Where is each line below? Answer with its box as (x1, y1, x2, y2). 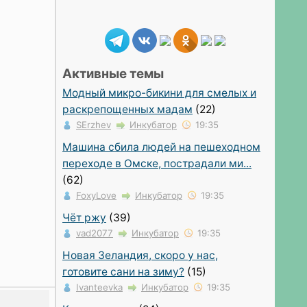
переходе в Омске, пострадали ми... (62, 156, 251, 170)
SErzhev (76, 119, 111, 130)
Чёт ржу (62, 210, 106, 224)
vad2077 (76, 227, 113, 238)
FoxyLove (76, 189, 116, 201)
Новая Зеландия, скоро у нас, (62, 248, 218, 262)
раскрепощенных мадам (62, 103, 193, 116)
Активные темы (62, 66, 164, 82)
